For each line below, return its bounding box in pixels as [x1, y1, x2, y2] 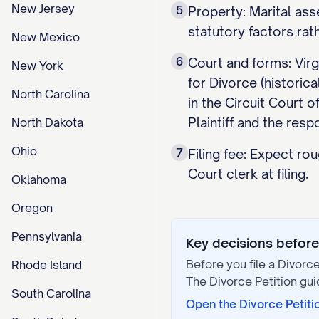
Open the [186, 297, 239, 311]
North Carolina [11, 87, 90, 101]
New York [11, 58, 63, 73]
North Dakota [11, 115, 83, 130]
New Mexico [11, 30, 80, 44]
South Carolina [11, 286, 91, 300]
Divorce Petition [209, 274, 297, 288]
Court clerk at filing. [188, 166, 308, 182]
